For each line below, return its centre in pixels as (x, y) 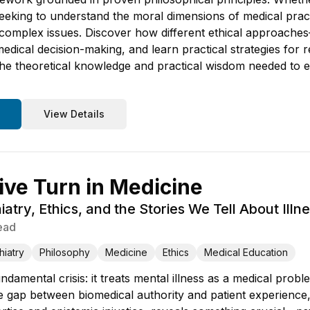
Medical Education (246, 252)
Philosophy (65, 252)
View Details (74, 114)
